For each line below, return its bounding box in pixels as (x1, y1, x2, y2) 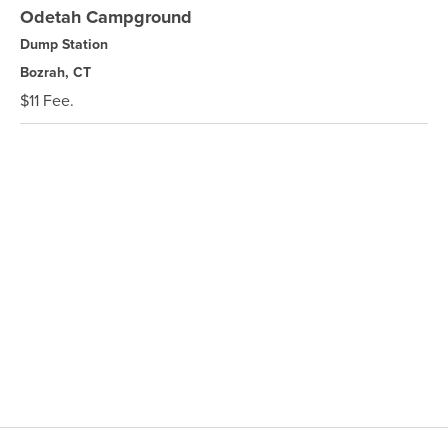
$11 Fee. (20, 89, 74, 111)
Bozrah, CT (20, 62, 91, 82)
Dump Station (20, 34, 108, 54)
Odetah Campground (20, 4, 192, 30)
